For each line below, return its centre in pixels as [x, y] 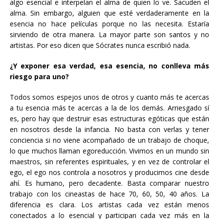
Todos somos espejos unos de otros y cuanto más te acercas [109, 97]
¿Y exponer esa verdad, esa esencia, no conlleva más [109, 66]
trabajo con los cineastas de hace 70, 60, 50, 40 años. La [109, 194]
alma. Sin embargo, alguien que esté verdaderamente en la [109, 13]
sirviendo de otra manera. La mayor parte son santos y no [109, 34]
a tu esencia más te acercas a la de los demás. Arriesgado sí [109, 108]
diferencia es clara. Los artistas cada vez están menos [109, 205]
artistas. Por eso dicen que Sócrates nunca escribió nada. [100, 45]
